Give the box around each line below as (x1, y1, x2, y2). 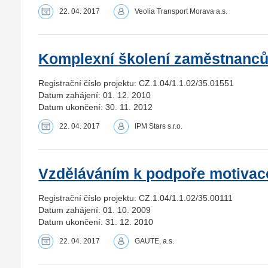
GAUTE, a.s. (135, 236, 175, 245)
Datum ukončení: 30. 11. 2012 (38, 102, 153, 112)
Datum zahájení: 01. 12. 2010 (38, 90, 151, 100)
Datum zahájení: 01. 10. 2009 (38, 205, 151, 215)
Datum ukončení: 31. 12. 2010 (38, 217, 154, 227)
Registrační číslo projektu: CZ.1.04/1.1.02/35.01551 (38, 78, 234, 88)
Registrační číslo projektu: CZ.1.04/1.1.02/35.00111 (38, 193, 233, 203)
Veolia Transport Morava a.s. (135, 7, 228, 16)
